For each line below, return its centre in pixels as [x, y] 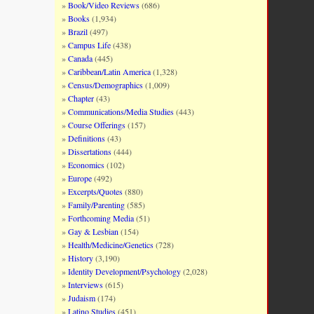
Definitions [87, 138]
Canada [81, 58]
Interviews [86, 285]
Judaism [82, 298]
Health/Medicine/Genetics [111, 245]
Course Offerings [97, 125]
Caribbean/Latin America [110, 71]
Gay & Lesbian [94, 231]
